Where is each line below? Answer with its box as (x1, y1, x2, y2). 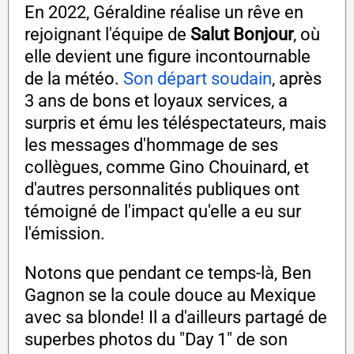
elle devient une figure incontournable (24, 46, 311, 66)
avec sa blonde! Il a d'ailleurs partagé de (24, 307, 327, 327)
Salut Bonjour (190, 24, 293, 44)
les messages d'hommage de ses (24, 134, 278, 155)
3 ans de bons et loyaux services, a (24, 90, 288, 111)
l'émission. (24, 223, 105, 243)
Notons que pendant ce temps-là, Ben (24, 262, 311, 283)
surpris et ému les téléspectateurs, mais (24, 112, 326, 133)
